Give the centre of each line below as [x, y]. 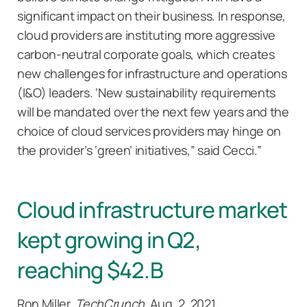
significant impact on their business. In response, [151, 15]
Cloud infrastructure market [152, 208]
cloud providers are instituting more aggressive [146, 35]
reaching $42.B [90, 269]
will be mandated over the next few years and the [153, 111]
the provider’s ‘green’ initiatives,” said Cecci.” [139, 150]
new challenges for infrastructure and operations [152, 73]
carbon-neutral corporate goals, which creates [146, 54]
